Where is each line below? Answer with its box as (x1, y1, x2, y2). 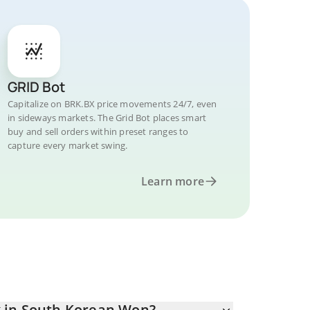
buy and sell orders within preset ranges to (8, 125, 189, 138)
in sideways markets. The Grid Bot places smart (8, 111, 207, 124)
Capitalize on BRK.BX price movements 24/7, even (8, 98, 217, 110)
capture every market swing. (8, 139, 128, 152)
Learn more (141, 174, 204, 189)
